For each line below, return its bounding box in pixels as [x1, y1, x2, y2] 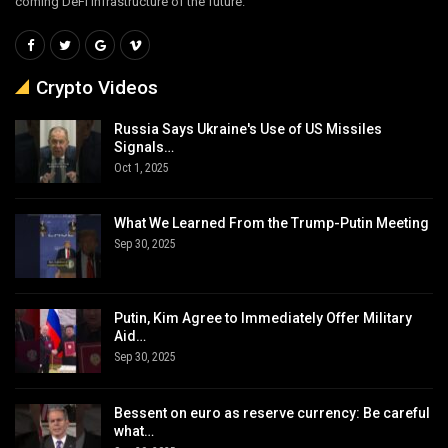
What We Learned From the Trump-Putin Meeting [114, 215, 429, 232]
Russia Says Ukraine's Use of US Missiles [114, 120, 382, 137]
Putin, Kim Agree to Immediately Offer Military [114, 310, 412, 327]
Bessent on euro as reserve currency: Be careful [114, 404, 430, 421]
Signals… [114, 138, 174, 155]
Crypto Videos [36, 75, 158, 99]
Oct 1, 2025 [114, 160, 169, 175]
